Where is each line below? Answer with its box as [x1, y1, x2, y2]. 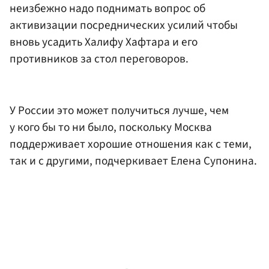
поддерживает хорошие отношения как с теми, [10, 135, 252, 153]
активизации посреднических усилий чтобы [10, 17, 238, 34]
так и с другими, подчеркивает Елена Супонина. [10, 152, 257, 169]
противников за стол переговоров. [10, 50, 189, 68]
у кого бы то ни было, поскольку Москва [10, 118, 212, 136]
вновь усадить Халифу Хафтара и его [10, 34, 198, 51]
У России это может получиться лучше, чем [10, 101, 229, 119]
